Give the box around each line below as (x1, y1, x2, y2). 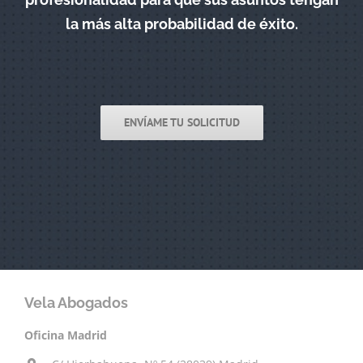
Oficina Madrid (24, 327, 107, 344)
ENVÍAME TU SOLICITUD (123, 115, 240, 130)
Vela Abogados (24, 294, 128, 312)
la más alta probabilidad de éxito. (65, 15, 298, 32)
